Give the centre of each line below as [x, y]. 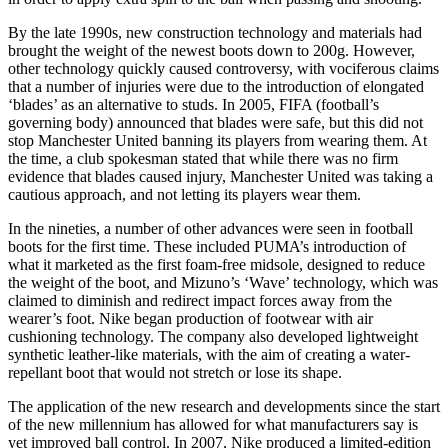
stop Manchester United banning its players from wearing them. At [217, 140]
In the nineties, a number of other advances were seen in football [210, 228]
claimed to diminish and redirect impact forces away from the [200, 300]
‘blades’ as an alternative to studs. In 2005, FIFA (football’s [193, 104]
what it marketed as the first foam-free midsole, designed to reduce [216, 264]
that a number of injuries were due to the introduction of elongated [216, 86]
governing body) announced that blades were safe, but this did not [215, 122]
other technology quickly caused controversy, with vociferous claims [223, 68]
